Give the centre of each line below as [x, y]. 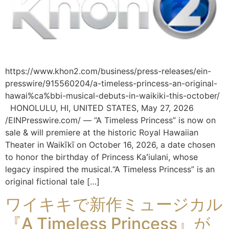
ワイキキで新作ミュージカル [114, 204]
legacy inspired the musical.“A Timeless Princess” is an [110, 169]
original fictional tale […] [52, 181]
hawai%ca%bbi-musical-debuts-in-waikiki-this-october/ [112, 95]
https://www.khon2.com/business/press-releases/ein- [108, 71]
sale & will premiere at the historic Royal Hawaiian [102, 132]
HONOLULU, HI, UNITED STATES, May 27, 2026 [99, 108]
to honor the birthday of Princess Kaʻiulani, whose [101, 157]
